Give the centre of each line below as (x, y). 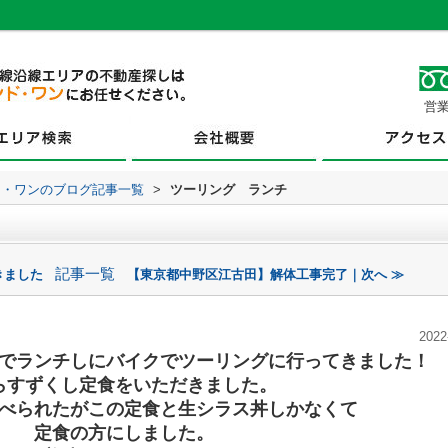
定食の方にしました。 (124, 433)
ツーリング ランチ (228, 189)
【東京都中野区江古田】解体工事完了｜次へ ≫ (265, 274)
